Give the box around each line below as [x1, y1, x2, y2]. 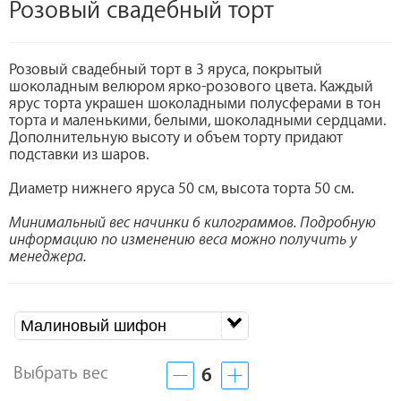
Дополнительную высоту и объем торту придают [9, 129, 343, 147]
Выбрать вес [13, 363, 113, 384]
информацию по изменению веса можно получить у [9, 231, 357, 249]
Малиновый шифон [21, 317, 166, 336]
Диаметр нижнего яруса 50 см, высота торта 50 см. [9, 180, 354, 198]
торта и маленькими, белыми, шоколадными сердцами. [9, 112, 386, 130]
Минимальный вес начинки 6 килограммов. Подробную [9, 214, 376, 232]
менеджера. [9, 248, 87, 266]
